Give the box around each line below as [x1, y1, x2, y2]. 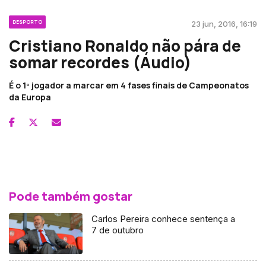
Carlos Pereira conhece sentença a [91, 213, 236, 224]
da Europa [9, 91, 51, 103]
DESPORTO [12, 18, 42, 25]
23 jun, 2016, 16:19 [191, 18, 257, 28]
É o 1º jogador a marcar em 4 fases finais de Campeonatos [9, 79, 249, 91]
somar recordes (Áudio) [9, 51, 191, 73]
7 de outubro [91, 224, 144, 236]
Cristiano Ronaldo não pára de [9, 34, 241, 56]
